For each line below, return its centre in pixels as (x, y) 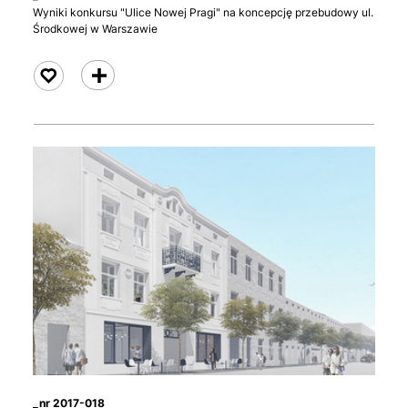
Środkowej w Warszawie (95, 29)
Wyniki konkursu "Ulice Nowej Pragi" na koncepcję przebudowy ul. (203, 13)
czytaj (105, 76)
